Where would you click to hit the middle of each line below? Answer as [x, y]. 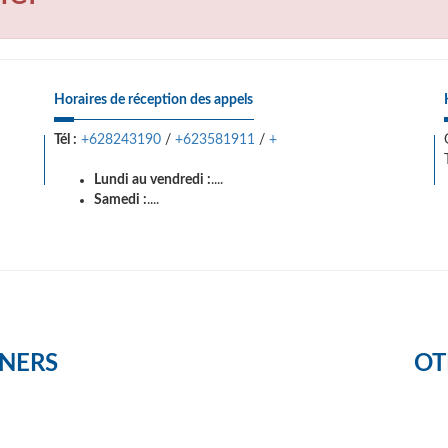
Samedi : [120, 200]
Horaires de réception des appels [153, 100]
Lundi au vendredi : [152, 180]
